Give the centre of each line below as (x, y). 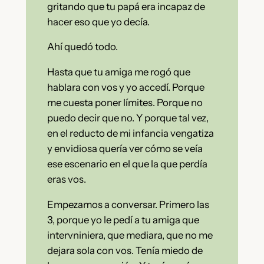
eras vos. (66, 179)
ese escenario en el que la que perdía (127, 164)
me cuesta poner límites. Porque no (125, 103)
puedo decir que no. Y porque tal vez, (128, 118)
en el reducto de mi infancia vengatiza (130, 133)
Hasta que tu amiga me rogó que (118, 72)
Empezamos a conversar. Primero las (128, 205)
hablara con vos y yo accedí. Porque (126, 88)
